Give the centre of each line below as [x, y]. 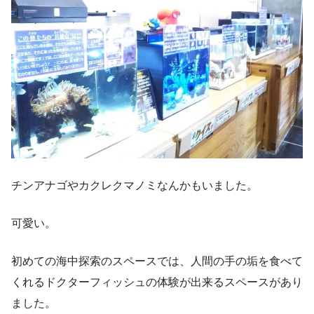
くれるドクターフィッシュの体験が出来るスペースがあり [157, 282]
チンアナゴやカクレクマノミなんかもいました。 [135, 185]
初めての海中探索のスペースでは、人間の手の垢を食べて [157, 261]
